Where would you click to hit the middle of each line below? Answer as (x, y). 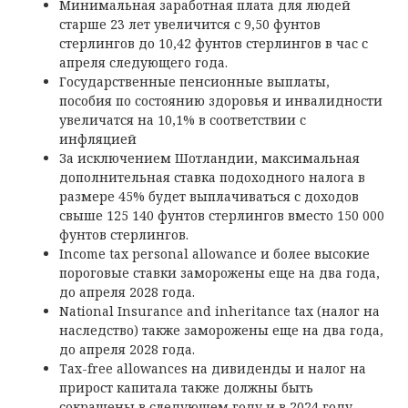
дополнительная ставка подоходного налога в (212, 177)
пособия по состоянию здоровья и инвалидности (221, 101)
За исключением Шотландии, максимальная (209, 158)
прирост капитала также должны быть (186, 388)
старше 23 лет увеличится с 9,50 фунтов (190, 24)
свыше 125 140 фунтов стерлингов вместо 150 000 (222, 215)
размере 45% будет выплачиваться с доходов (209, 196)
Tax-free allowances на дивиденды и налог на (213, 368)
